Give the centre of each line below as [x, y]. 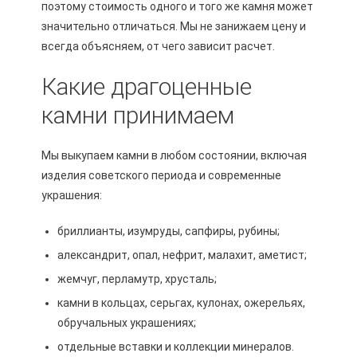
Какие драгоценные [146, 87]
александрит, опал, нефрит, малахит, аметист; [182, 255]
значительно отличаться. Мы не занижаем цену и [173, 27]
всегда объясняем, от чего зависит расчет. [158, 47]
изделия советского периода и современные [161, 176]
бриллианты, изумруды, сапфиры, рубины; [168, 231]
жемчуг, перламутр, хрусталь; [137, 279]
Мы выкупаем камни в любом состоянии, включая [174, 156]
